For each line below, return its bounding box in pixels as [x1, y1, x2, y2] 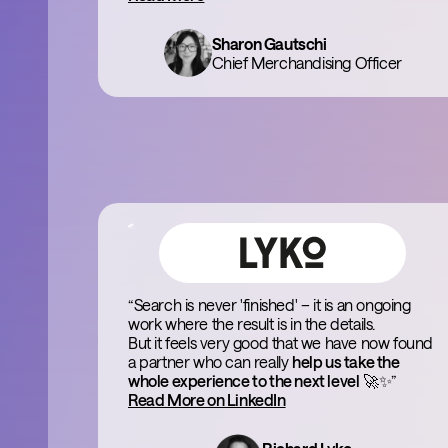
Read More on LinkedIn [128, 390, 286, 409]
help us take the [292, 352, 400, 371]
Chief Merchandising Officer [211, 53, 402, 72]
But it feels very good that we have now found [128, 333, 434, 352]
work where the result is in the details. [128, 314, 376, 333]
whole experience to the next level [128, 371, 360, 390]
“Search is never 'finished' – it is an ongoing [128, 295, 411, 314]
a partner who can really [128, 352, 293, 371]
